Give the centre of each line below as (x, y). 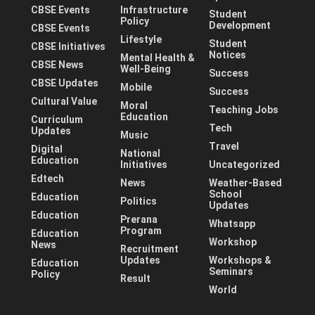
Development (240, 26)
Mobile (136, 88)
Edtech (47, 179)
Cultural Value (64, 102)
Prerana (139, 220)
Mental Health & (157, 58)
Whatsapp (232, 224)
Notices (228, 55)
